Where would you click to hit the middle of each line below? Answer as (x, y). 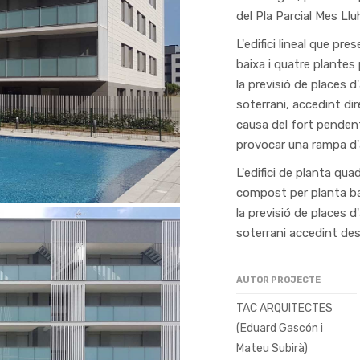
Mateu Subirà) (272, 348)
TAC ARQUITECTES (284, 308)
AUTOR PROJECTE (278, 280)
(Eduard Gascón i (280, 328)
